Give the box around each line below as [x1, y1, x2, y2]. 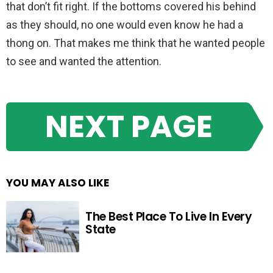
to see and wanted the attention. [6, 55, 161, 68]
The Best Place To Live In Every [85, 208, 252, 225]
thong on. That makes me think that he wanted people [6, 37, 265, 49]
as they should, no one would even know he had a [6, 18, 243, 31]
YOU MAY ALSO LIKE [6, 175, 109, 190]
